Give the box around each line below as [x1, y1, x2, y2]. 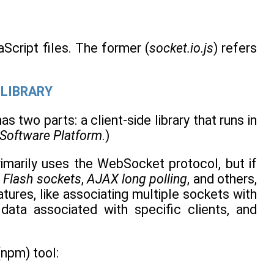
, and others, [187, 171, 257, 187]
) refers [213, 40, 257, 56]
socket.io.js [149, 40, 213, 56]
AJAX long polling [86, 171, 188, 187]
